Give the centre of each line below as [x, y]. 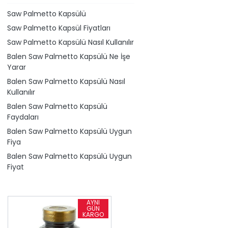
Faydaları [23, 117]
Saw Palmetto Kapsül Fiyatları [59, 28]
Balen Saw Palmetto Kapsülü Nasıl [66, 82]
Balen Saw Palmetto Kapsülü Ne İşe [69, 57]
